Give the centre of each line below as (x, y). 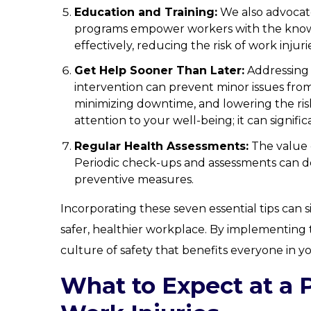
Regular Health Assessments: (161, 146)
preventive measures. (134, 179)
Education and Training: (145, 12)
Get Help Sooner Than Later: (159, 71)
